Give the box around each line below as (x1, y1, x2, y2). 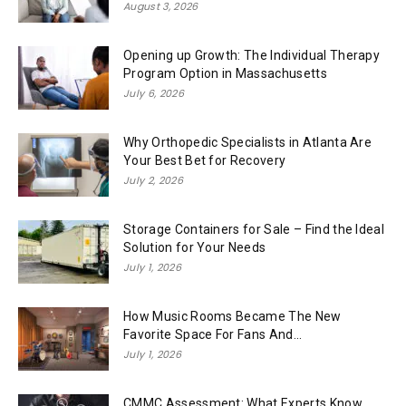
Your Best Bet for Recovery (123, 153, 286, 169)
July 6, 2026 (123, 86, 184, 101)
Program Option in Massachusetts (123, 66, 327, 82)
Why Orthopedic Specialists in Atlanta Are (123, 135, 372, 150)
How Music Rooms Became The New (123, 309, 342, 324)
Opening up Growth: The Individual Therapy (123, 48, 381, 63)
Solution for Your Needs (123, 240, 266, 256)
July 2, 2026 (123, 173, 183, 188)
